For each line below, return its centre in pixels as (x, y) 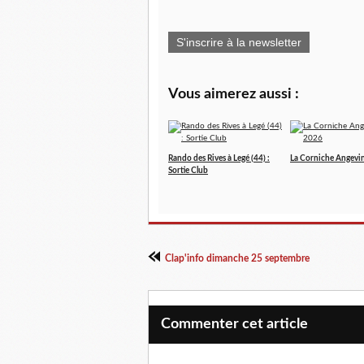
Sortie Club (188, 171)
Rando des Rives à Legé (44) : (219, 159)
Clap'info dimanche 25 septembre (237, 259)
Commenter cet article (234, 325)
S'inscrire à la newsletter (239, 43)
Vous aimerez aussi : (234, 95)
